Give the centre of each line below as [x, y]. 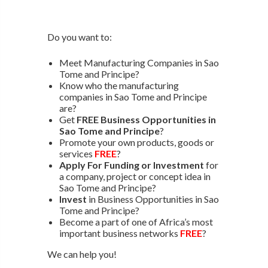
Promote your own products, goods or [136, 142]
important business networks [119, 233]
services [77, 153]
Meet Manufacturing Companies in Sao [139, 62]
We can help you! [82, 254]
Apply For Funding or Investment [131, 165]
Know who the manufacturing [119, 85]
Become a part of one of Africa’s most [136, 221]
